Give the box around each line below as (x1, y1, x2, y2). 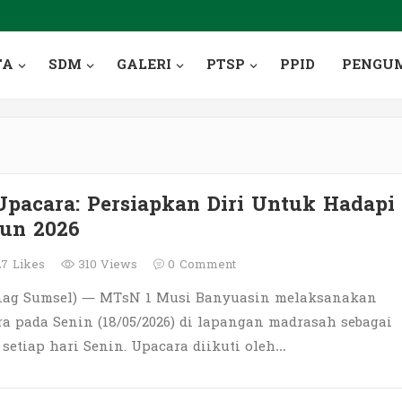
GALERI (116, 53, 171, 77)
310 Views (74, 254, 137, 275)
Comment (179, 254, 236, 275)
